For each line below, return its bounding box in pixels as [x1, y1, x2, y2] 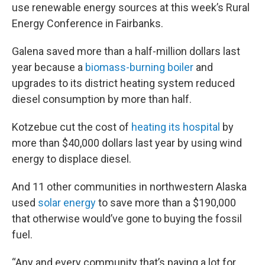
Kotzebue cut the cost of [12, 120, 131, 133]
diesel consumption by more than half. [12, 92, 192, 105]
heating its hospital [131, 120, 220, 133]
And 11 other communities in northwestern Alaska [12, 180, 247, 193]
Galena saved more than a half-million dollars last [12, 44, 240, 57]
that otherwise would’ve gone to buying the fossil [12, 212, 242, 225]
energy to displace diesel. [12, 152, 131, 165]
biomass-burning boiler [85, 60, 193, 73]
